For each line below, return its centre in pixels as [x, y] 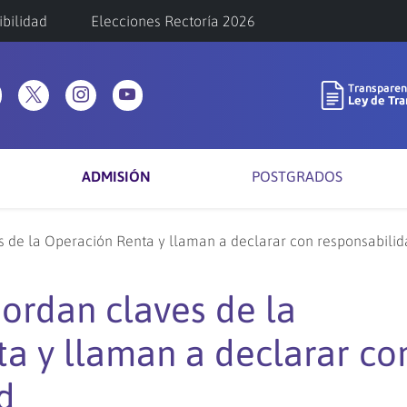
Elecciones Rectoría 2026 [173, 21]
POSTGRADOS [297, 176]
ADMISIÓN [117, 176]
